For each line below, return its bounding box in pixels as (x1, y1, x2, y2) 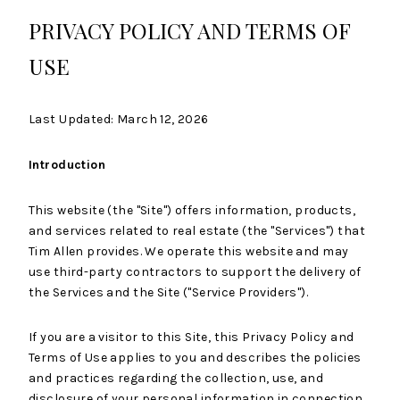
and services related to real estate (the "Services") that (29, 223, 365, 238)
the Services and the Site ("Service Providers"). (29, 285, 309, 300)
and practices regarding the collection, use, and (29, 370, 324, 386)
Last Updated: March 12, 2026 (29, 112, 209, 127)
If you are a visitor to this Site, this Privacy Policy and (29, 329, 354, 345)
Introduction (29, 157, 106, 172)
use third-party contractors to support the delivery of (29, 264, 362, 279)
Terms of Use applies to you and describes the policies (29, 349, 362, 365)
